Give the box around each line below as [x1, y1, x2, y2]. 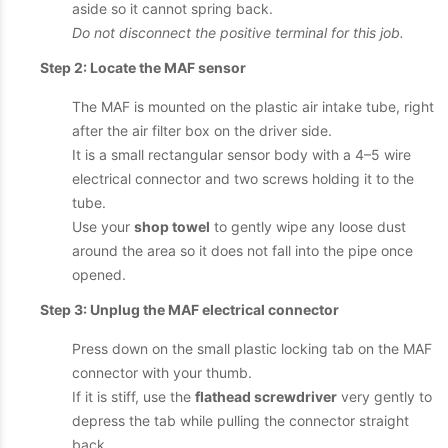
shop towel [134, 218, 210, 235]
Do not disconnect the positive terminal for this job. [72, 24, 404, 41]
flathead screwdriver [195, 388, 337, 405]
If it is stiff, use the [72, 388, 195, 405]
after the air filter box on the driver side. [72, 122, 332, 139]
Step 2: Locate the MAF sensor [40, 59, 246, 76]
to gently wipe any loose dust [210, 218, 406, 235]
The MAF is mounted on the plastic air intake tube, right [72, 98, 434, 115]
